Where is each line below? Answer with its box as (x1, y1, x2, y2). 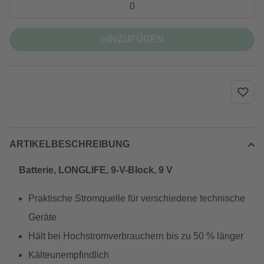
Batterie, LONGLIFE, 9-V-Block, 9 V (19, 165, 173, 175)
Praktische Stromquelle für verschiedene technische (28, 193, 245, 203)
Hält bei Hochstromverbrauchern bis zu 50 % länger (28, 231, 243, 241)
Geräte (28, 212, 57, 222)
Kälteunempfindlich (28, 250, 109, 260)
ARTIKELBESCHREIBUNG (9, 139, 130, 149)
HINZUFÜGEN (100, 34, 164, 44)
